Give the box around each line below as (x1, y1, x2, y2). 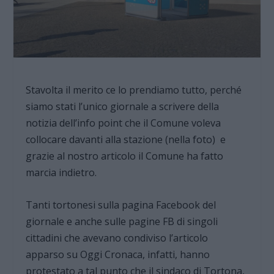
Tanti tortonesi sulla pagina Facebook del (26, 198, 217, 212)
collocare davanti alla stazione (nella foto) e (26, 133, 226, 147)
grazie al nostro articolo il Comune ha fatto (26, 149, 224, 163)
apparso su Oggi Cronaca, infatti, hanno (26, 247, 210, 261)
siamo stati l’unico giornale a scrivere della (26, 100, 220, 114)
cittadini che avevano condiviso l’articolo (26, 231, 209, 245)
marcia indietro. (26, 166, 97, 180)
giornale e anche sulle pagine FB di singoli (26, 214, 218, 228)
